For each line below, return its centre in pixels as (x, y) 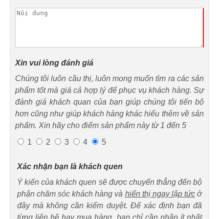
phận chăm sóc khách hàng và (71, 194)
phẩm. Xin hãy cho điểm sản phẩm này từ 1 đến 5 (101, 125)
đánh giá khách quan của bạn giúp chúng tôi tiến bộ (109, 102)
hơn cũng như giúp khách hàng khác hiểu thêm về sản (109, 113)
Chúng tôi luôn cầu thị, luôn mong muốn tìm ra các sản (109, 78)
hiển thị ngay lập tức (160, 194)
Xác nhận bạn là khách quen (70, 166)
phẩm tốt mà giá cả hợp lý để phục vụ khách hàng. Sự (109, 90)
